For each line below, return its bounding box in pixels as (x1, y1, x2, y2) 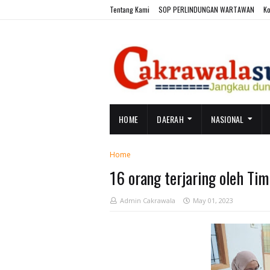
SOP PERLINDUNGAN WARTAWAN (159, 4, 254, 14)
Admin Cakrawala (120, 196, 175, 205)
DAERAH (157, 113, 184, 125)
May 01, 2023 (193, 196, 233, 205)
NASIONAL (211, 113, 244, 125)
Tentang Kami (110, 4, 149, 14)
